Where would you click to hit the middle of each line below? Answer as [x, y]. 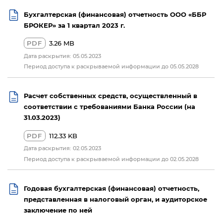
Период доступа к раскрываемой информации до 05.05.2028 [111, 66]
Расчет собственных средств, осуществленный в [110, 96]
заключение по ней [58, 210]
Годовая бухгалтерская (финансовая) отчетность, [111, 188]
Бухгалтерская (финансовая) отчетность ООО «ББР [115, 14]
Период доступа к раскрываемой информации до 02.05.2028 [111, 159]
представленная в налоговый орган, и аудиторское [115, 199]
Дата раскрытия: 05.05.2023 [62, 55]
